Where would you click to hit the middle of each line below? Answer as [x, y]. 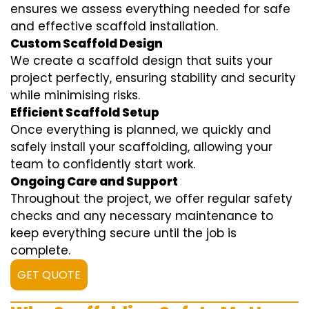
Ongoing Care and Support [94, 182]
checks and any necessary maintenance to [142, 216]
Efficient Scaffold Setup [85, 113]
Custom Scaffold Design [87, 44]
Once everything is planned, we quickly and [141, 130]
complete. [40, 251]
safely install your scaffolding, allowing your [141, 147]
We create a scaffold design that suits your [141, 61]
